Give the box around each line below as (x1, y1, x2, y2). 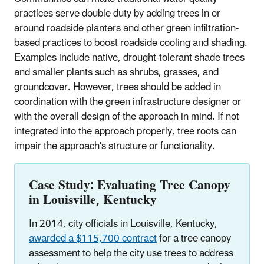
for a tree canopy (157, 227, 231, 249)
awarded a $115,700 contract (29, 227, 157, 249)
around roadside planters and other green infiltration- (14, 17, 239, 39)
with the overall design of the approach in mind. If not (14, 105, 239, 127)
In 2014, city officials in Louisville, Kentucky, (29, 213, 217, 235)
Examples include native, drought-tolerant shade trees (14, 47, 245, 68)
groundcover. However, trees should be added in (14, 76, 221, 98)
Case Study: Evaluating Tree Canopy (29, 171, 230, 199)
